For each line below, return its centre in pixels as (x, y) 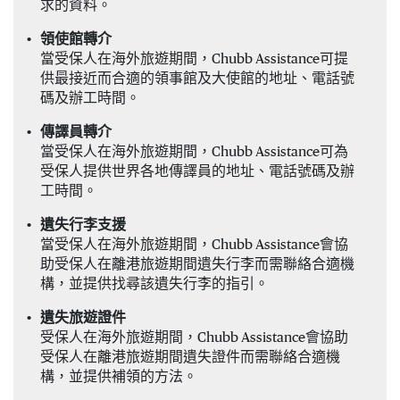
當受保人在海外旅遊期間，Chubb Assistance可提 (194, 59)
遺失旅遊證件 (83, 318)
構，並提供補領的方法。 (119, 377)
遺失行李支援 (83, 225)
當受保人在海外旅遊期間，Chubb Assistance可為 (194, 152)
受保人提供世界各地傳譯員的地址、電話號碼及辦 (197, 171)
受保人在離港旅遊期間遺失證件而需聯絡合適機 (190, 357)
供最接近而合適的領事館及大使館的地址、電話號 (197, 79)
